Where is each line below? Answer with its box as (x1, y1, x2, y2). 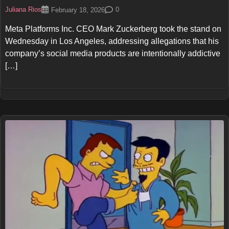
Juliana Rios (5, 6, 41, 14)
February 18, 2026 (51, 6, 105, 14)
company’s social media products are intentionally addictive (5, 49, 220, 58)
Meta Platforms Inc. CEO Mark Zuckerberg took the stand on (5, 24, 221, 33)
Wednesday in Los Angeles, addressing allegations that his (5, 36, 219, 45)
